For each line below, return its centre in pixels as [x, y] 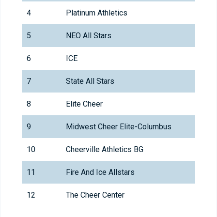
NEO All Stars [89, 36]
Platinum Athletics [97, 13]
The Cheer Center [95, 195]
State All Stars [90, 81]
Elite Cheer [84, 104]
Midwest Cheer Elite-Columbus [119, 127]
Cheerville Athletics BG [105, 150]
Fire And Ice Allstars [100, 172]
